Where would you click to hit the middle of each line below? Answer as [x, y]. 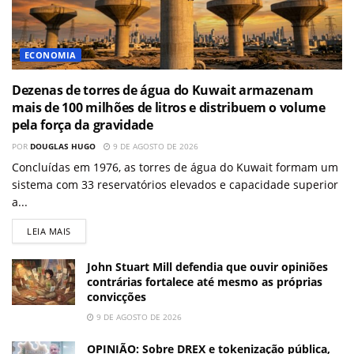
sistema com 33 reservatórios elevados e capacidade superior [175, 185]
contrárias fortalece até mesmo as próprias [205, 282]
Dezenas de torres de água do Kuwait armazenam [163, 90]
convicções [117, 297]
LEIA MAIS [49, 232]
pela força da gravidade [83, 125]
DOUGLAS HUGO [63, 147]
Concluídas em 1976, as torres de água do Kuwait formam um [175, 168]
